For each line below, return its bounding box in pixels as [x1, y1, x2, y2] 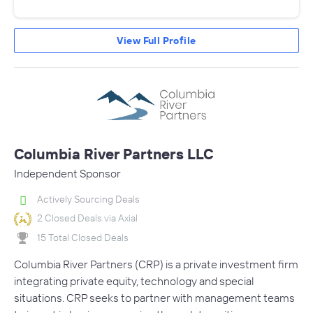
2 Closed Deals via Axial [37, 212, 138, 225]
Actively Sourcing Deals [37, 193, 140, 206]
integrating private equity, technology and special [14, 274, 254, 289]
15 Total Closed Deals [37, 231, 129, 244]
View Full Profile [117, 34, 196, 48]
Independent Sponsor [14, 166, 121, 181]
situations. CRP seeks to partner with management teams [14, 291, 295, 305]
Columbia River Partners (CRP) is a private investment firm [14, 257, 298, 272]
